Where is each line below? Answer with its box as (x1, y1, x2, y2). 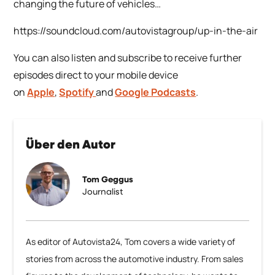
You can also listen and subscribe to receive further (14, 51, 242, 65)
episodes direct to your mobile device (14, 68, 179, 82)
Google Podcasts (115, 85, 196, 99)
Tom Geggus (82, 175, 134, 184)
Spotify (59, 85, 96, 99)
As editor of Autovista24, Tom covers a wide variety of (26, 236, 236, 248)
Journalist (82, 187, 123, 196)
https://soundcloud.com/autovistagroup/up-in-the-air (14, 24, 258, 38)
